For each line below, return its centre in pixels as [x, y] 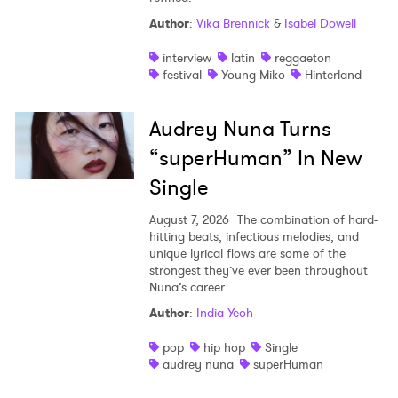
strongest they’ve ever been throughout [258, 271]
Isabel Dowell [320, 24]
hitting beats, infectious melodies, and [254, 237]
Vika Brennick [233, 24]
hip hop [224, 348]
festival [182, 75]
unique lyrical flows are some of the [247, 254]
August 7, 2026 [189, 220]
